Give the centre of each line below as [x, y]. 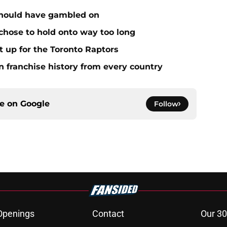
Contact [108, 214]
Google [35, 104]
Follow [166, 104]
